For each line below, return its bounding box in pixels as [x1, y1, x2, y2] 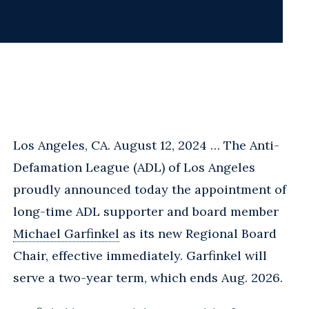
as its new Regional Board [119, 225, 277, 241]
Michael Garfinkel [13, 225, 119, 241]
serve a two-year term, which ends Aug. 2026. [13, 269, 283, 286]
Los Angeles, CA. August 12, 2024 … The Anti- [13, 137, 279, 153]
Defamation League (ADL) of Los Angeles [13, 159, 255, 175]
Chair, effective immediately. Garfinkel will [13, 247, 267, 263]
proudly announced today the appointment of [13, 181, 286, 197]
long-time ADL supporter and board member [13, 203, 279, 219]
